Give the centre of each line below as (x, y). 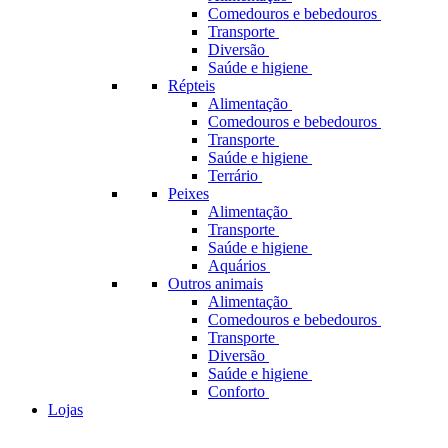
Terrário (235, 176)
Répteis (191, 86)
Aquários (239, 266)
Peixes (188, 194)
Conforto (238, 392)
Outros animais (215, 284)
